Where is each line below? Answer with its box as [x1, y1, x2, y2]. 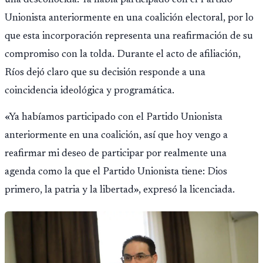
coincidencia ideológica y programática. [5, 86, 174, 97]
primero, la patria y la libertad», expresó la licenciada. [5, 184, 235, 195]
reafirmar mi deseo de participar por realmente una [5, 148, 227, 159]
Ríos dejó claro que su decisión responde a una [5, 68, 205, 79]
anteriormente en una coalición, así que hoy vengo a [5, 130, 228, 141]
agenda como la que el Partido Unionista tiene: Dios [5, 166, 227, 177]
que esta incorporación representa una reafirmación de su [5, 31, 253, 42]
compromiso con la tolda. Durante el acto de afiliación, [5, 49, 241, 60]
